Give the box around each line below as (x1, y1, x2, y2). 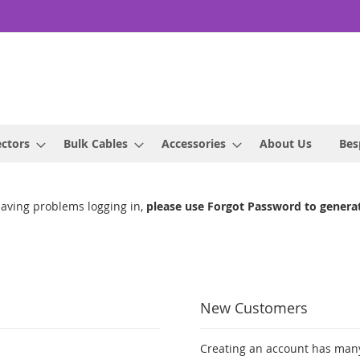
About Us (260, 136, 312, 152)
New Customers (199, 298, 308, 318)
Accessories (162, 136, 226, 152)
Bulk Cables (63, 136, 128, 152)
